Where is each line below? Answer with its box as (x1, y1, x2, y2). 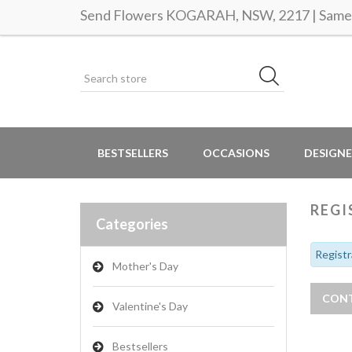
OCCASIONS (203, 146, 269, 159)
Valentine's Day (112, 299, 188, 313)
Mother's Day (112, 259, 178, 273)
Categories (96, 215, 168, 233)
